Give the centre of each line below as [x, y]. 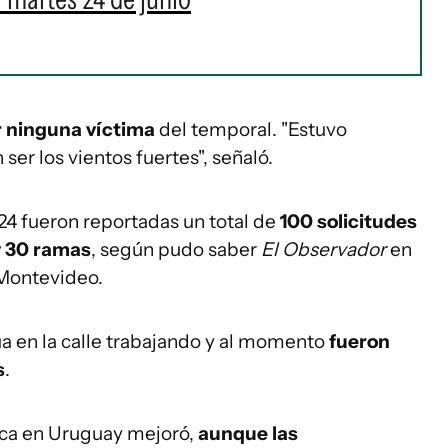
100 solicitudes [348, 221]
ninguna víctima [80, 129]
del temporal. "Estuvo [251, 129]
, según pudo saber [176, 249]
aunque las [248, 433]
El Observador [325, 249]
